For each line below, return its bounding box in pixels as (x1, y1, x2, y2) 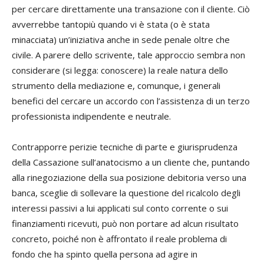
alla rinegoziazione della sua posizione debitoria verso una (12, 171, 246, 183)
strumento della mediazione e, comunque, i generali (12, 80, 220, 91)
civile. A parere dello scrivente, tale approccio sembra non (12, 49, 245, 61)
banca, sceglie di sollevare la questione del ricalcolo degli (12, 187, 240, 199)
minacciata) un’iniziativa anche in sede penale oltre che (12, 34, 230, 45)
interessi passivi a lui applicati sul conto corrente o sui (12, 202, 228, 214)
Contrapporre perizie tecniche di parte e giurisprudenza (12, 141, 237, 153)
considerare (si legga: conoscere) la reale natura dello (12, 64, 228, 76)
